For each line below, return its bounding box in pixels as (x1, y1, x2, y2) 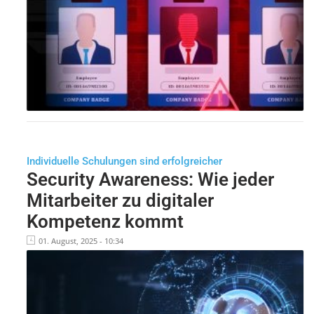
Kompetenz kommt (26, 210, 184, 232)
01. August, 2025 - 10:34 (38, 235, 123, 246)
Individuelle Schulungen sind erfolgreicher (26, 154, 222, 168)
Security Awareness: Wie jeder (26, 168, 274, 190)
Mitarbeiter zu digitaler (26, 189, 214, 211)
